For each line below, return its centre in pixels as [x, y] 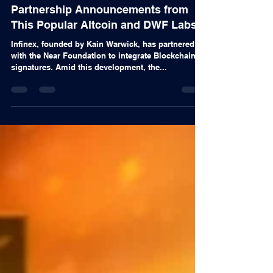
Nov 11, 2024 [59, 49]
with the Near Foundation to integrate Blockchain [103, 136]
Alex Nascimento [66, 39]
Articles [27, 69]
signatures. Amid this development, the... [89, 147]
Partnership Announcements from [100, 90]
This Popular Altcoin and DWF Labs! [106, 105]
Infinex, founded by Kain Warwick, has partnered [103, 124]
